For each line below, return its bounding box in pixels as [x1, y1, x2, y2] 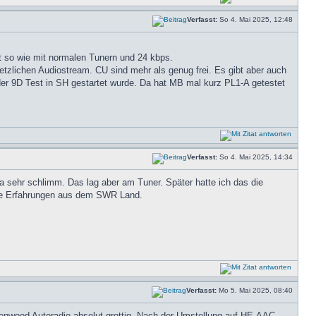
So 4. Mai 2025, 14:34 [217, 153, 295, 161]
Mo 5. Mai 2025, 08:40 [217, 286, 295, 294]
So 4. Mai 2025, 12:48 [217, 16, 295, 23]
